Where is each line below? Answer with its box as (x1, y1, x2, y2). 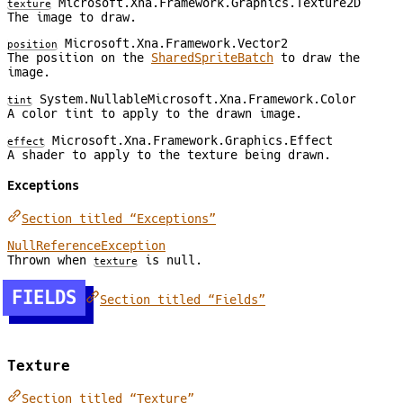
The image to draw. (7, 9, 137, 24)
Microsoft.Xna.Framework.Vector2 (58, 36, 288, 51)
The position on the (7, 50, 151, 66)
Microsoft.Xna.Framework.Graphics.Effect (45, 132, 333, 148)
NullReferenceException (7, 237, 166, 253)
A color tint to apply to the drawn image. (7, 106, 302, 121)
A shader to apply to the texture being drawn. (7, 147, 331, 162)
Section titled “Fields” (100, 291, 265, 307)
